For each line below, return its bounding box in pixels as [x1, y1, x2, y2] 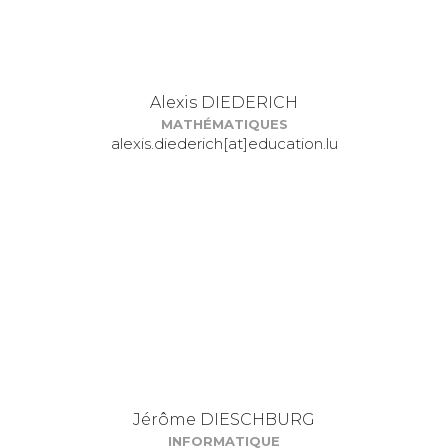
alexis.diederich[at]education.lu [110, 134, 338, 153]
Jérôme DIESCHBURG [133, 410, 315, 429]
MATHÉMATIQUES [160, 116, 288, 132]
